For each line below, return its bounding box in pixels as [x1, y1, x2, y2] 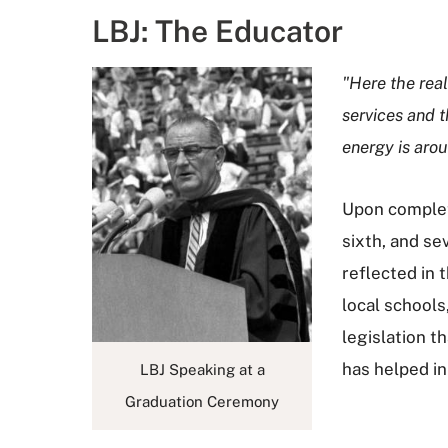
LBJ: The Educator [92, 13, 343, 50]
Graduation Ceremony [125, 393, 279, 411]
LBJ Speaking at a [139, 361, 265, 379]
